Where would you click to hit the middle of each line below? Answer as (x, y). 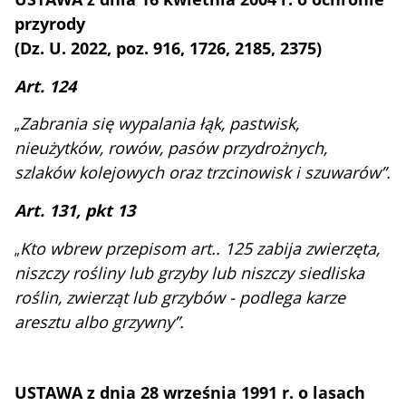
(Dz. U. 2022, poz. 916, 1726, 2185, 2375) (169, 48)
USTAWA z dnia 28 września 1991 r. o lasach (190, 393)
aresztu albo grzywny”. (100, 321)
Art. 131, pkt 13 (75, 210)
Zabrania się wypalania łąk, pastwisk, (160, 124)
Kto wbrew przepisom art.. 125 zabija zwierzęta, (200, 248)
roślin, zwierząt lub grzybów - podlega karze (180, 297)
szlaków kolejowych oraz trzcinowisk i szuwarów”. (203, 173)
